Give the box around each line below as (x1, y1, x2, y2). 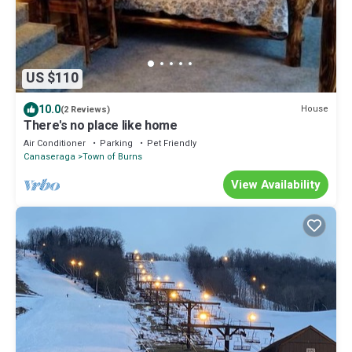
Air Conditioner (24, 136, 86, 150)
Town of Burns (82, 149, 142, 163)
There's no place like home (24, 115, 178, 135)
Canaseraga (24, 149, 75, 163)
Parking (100, 136, 133, 150)
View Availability (231, 175, 321, 193)
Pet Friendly (147, 136, 196, 150)
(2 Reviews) (60, 102, 110, 116)
